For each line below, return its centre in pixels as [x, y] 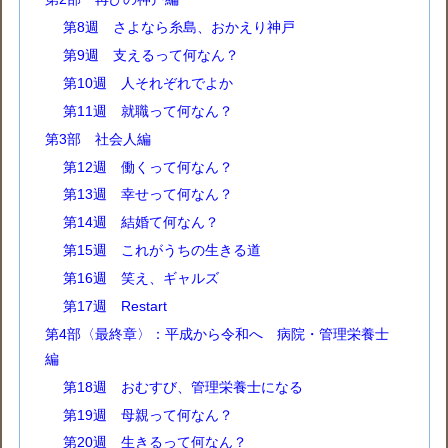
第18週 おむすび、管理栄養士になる [182, 386]
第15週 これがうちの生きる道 [161, 250]
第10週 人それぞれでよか [147, 82]
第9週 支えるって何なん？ [150, 55]
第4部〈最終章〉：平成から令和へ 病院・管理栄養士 [217, 333]
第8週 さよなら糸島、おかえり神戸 [178, 27]
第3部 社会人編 [98, 138]
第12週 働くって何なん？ [147, 166]
